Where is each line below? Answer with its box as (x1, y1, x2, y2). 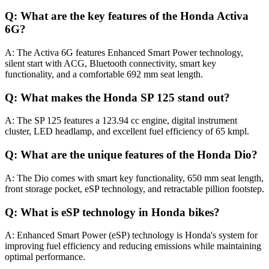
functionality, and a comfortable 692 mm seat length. (5, 69, 203, 79)
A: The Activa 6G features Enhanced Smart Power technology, (5, 47, 243, 58)
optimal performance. (5, 252, 85, 262)
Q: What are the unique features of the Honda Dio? (5, 148, 258, 162)
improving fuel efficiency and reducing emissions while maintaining (5, 241, 261, 252)
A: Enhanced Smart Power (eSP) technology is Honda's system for (5, 230, 258, 241)
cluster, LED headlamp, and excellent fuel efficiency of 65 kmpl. (5, 126, 249, 137)
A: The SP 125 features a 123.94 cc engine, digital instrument (5, 115, 237, 126)
